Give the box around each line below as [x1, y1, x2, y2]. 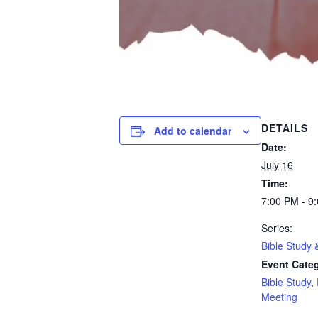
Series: [261, 221, 292, 235]
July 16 [261, 158, 293, 172]
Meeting [261, 290, 297, 304]
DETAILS [261, 121, 308, 135]
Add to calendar [154, 124, 231, 138]
